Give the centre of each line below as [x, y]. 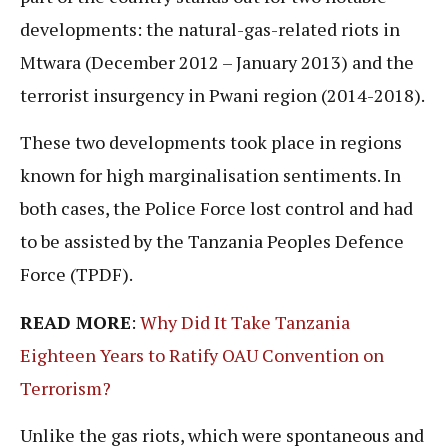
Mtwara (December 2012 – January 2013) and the [217, 61]
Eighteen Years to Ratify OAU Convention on [202, 354]
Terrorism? [65, 387]
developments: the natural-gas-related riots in [210, 28]
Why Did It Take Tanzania [245, 321]
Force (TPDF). [78, 274]
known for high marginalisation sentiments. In [210, 175]
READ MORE [75, 321]
